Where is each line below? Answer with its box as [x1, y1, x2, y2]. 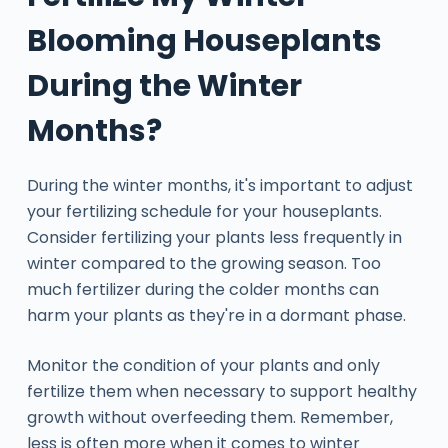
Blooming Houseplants [26, 19, 382, 62]
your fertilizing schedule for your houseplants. [26, 199, 382, 223]
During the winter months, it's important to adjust [26, 173, 413, 197]
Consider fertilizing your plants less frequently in [26, 225, 402, 249]
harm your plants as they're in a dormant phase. [26, 303, 406, 327]
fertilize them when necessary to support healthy [26, 379, 417, 403]
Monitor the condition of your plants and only [26, 353, 380, 377]
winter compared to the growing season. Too [26, 251, 381, 275]
